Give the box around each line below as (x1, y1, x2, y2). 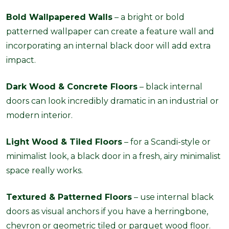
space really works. (6, 166, 83, 176)
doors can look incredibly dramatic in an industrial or (6, 96, 219, 106)
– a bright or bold (112, 12, 185, 22)
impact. (6, 55, 36, 65)
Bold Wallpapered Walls (6, 12, 112, 22)
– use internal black (132, 192, 214, 202)
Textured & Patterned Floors (6, 192, 132, 202)
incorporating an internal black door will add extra (6, 41, 211, 51)
